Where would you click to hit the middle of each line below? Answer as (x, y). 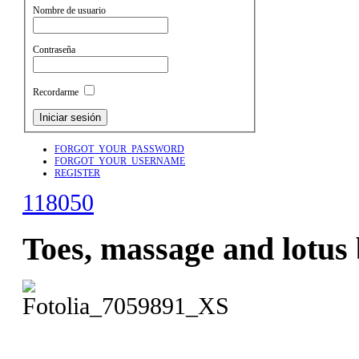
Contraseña (54, 49)
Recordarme (56, 93)
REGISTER (77, 173)
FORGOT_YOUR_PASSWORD (119, 149)
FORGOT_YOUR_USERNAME (120, 161)
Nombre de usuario (70, 11)
